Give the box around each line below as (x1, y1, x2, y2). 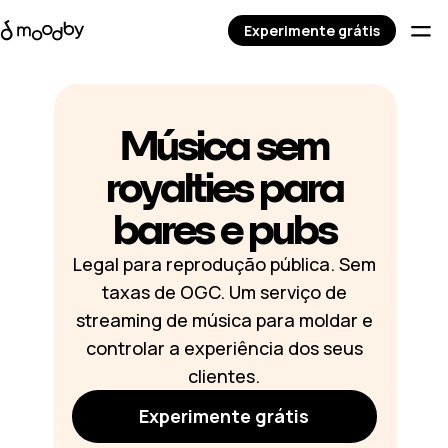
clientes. (188, 364, 260, 388)
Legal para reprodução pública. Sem (72, 252, 376, 276)
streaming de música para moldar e (75, 308, 373, 332)
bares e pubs (112, 204, 336, 254)
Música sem (120, 120, 328, 170)
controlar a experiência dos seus (85, 336, 363, 360)
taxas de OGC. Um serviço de (101, 280, 347, 304)
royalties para (105, 162, 343, 212)
